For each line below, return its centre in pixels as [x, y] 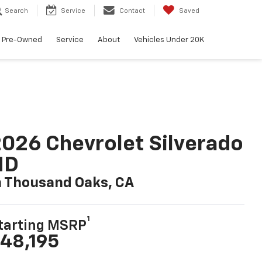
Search [16, 11]
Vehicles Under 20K [169, 40]
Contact [132, 11]
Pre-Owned [22, 40]
